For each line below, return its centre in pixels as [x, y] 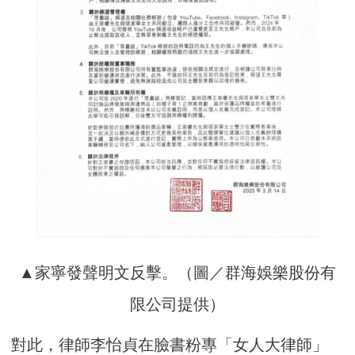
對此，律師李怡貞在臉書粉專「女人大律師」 [170, 344]
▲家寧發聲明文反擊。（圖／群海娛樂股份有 [177, 272]
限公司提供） [177, 304]
